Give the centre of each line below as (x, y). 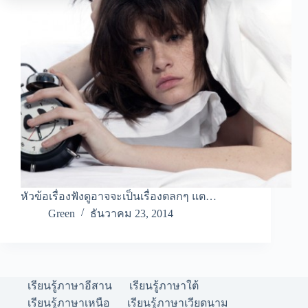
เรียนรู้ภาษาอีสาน (70, 286)
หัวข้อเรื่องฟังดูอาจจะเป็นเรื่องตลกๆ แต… (119, 197)
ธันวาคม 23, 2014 (132, 214)
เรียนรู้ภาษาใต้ (164, 286)
